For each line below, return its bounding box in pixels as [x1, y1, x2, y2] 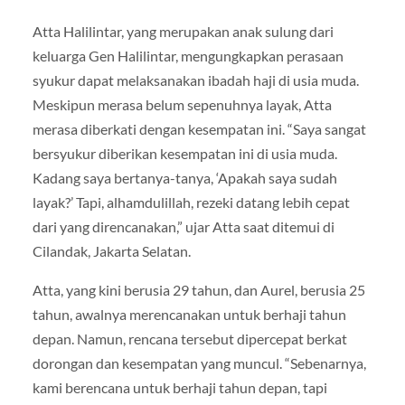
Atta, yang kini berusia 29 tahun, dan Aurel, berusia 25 [32, 280, 365, 298]
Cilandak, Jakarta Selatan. [32, 241, 191, 259]
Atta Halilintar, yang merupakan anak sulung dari [32, 22, 334, 40]
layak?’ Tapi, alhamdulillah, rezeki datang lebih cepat [32, 193, 350, 211]
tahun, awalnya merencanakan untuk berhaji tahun [32, 305, 346, 323]
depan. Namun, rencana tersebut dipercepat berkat [32, 329, 347, 347]
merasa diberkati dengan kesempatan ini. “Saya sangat [32, 119, 366, 137]
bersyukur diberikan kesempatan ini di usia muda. [32, 144, 337, 162]
